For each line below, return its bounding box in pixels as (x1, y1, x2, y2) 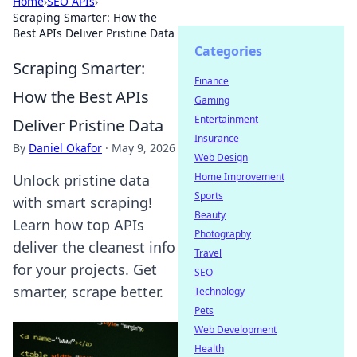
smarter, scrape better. (13, 282, 163, 301)
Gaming (194, 93, 229, 107)
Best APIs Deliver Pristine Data (13, 25, 175, 41)
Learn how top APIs (13, 215, 144, 234)
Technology (194, 284, 245, 298)
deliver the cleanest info (13, 237, 175, 257)
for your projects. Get (13, 260, 157, 279)
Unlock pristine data (13, 171, 150, 190)
